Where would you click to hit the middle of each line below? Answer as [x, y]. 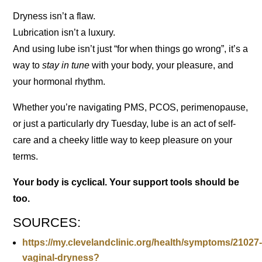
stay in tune [66, 65]
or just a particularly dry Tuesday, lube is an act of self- [125, 124]
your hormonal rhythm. [59, 82]
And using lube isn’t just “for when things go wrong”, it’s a [131, 49]
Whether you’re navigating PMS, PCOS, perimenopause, [131, 107]
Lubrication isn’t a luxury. [64, 32]
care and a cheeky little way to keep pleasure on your [123, 140]
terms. [26, 156]
